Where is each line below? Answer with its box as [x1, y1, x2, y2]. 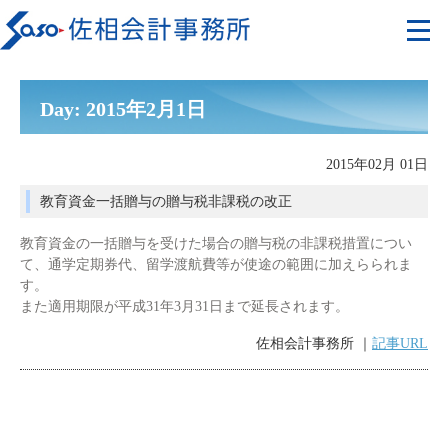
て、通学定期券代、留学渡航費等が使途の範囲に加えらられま [20, 257, 412, 272]
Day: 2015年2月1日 [40, 98, 206, 120]
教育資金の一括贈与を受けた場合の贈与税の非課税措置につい [20, 236, 412, 251]
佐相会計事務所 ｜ [256, 335, 372, 351]
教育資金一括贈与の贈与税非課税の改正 [40, 193, 292, 209]
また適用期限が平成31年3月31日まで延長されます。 [20, 299, 349, 314]
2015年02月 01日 [326, 156, 428, 172]
